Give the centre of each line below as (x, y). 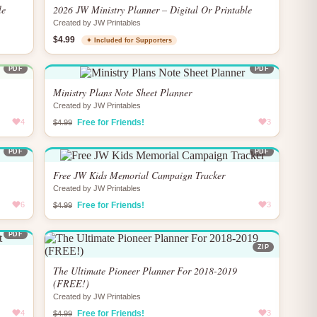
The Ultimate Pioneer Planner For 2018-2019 (145, 271)
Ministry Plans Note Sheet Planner (122, 92)
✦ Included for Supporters (129, 40)
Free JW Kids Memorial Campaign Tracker (139, 175)
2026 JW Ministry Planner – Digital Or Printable (152, 10)
